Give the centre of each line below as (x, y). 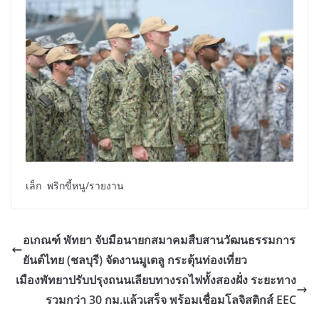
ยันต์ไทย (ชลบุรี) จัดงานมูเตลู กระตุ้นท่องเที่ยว (135, 260)
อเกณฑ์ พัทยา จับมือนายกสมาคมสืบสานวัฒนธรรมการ (159, 240)
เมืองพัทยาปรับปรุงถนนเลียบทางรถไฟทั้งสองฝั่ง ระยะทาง (156, 280)
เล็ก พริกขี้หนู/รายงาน (75, 186)
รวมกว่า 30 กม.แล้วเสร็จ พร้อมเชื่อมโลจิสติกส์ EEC (171, 300)
